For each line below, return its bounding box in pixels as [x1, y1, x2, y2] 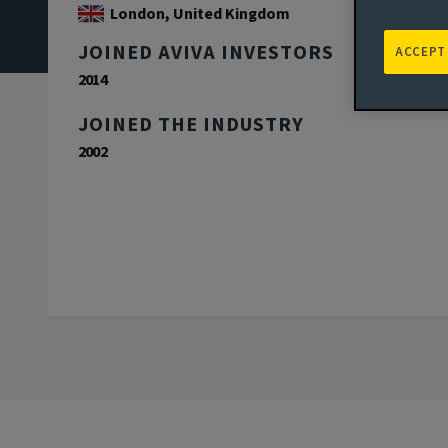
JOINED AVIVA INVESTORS [78, 39, 334, 68]
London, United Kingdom [110, 3, 290, 26]
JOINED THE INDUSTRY [78, 111, 304, 140]
